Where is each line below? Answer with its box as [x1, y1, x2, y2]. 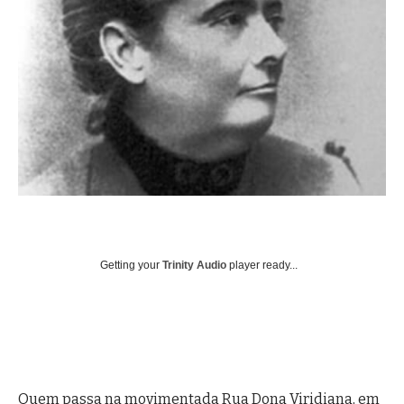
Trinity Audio [162, 258, 226, 271]
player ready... [226, 258, 298, 271]
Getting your [100, 258, 162, 271]
